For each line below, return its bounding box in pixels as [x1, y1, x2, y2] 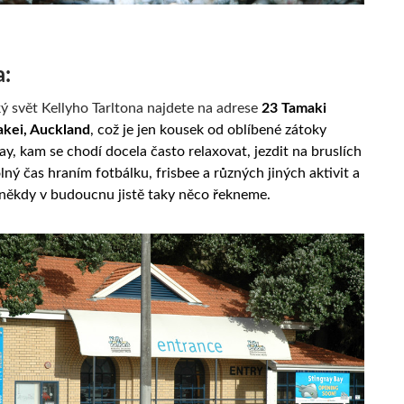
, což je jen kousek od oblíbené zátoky [90, 122, 326, 137]
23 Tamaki [262, 100, 326, 115]
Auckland [30, 122, 90, 137]
